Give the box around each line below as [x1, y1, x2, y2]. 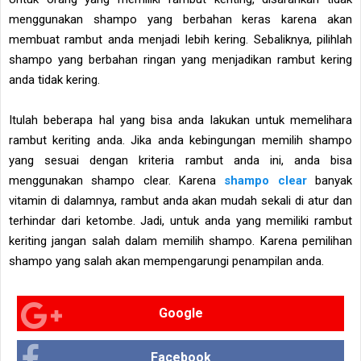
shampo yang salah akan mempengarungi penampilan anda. [9, 254, 324, 269]
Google [158, 305, 203, 322]
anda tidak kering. [9, 73, 100, 88]
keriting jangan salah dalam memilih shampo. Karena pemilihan [9, 234, 352, 249]
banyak [306, 173, 353, 189]
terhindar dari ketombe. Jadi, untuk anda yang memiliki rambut [9, 214, 352, 229]
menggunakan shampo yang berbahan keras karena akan [9, 12, 352, 27]
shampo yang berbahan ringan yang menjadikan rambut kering [9, 52, 352, 68]
